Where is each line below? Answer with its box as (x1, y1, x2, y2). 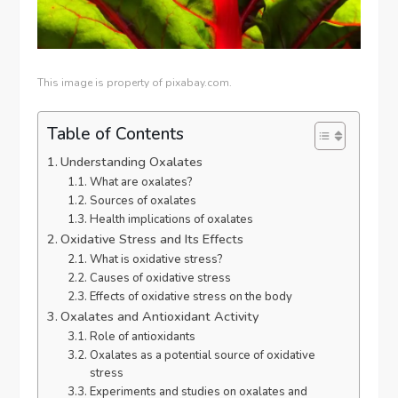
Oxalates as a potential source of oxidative (89, 347, 315, 364)
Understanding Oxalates (60, 153, 203, 171)
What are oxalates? (89, 174, 193, 191)
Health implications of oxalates (89, 211, 253, 228)
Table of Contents (47, 122, 185, 146)
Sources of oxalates (89, 193, 196, 210)
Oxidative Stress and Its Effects (60, 230, 244, 249)
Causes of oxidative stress (89, 270, 231, 287)
